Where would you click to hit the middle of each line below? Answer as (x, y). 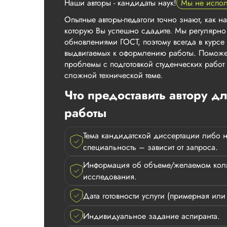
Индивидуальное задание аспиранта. (152, 216)
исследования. (110, 177)
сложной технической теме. (113, 75)
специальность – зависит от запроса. (150, 147)
